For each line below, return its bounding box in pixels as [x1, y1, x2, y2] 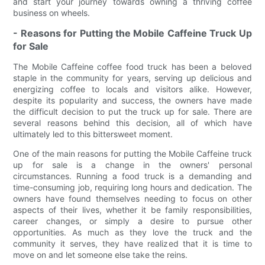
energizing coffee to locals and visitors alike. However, [13, 83, 252, 94]
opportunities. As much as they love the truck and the [13, 227, 252, 237]
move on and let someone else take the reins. [13, 249, 188, 260]
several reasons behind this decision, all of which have [13, 117, 252, 128]
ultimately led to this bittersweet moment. [13, 128, 173, 139]
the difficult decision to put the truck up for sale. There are [13, 106, 252, 117]
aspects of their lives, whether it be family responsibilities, [13, 204, 252, 215]
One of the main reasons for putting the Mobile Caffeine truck [13, 148, 252, 159]
